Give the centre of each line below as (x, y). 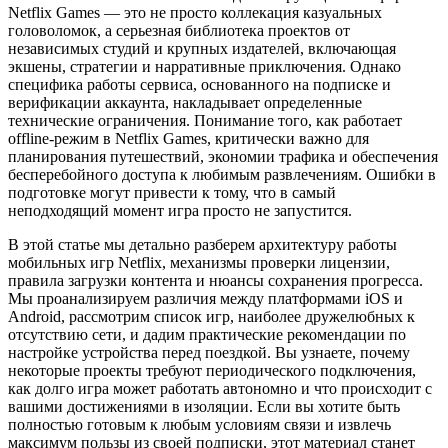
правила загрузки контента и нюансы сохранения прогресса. (215, 280)
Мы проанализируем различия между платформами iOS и (205, 298)
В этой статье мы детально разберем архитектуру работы (202, 244)
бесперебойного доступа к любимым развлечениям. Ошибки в (222, 174)
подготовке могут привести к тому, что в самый (172, 192)
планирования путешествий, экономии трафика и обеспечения (223, 156)
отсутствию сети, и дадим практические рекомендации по (207, 334)
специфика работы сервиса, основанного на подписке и (199, 84)
